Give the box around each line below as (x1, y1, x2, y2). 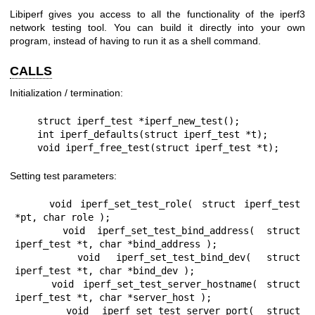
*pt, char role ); (15, 212, 110, 223)
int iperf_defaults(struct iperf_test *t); (15, 129, 37, 140)
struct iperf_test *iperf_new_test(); (15, 115, 37, 127)
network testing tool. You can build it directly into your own (10, 21, 305, 33)
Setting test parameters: (10, 170, 117, 181)
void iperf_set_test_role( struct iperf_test (15, 198, 50, 210)
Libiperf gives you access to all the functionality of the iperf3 (10, 8, 305, 20)
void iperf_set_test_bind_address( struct (15, 225, 63, 236)
